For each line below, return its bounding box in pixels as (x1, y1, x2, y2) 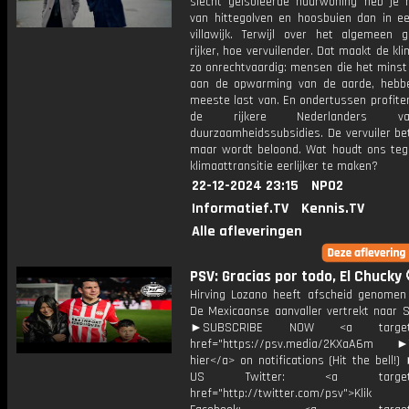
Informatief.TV (192, 199, 288, 218)
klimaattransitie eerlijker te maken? (190, 158, 378, 174)
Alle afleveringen (192, 222, 302, 241)
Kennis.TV (301, 199, 364, 218)
